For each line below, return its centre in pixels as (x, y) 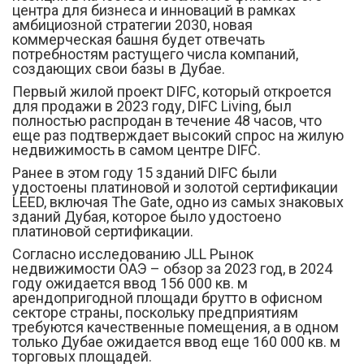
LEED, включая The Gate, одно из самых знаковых (178, 202)
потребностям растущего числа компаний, (155, 54)
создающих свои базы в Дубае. (119, 69)
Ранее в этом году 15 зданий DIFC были (145, 173)
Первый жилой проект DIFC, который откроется (172, 91)
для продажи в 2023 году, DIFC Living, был (152, 106)
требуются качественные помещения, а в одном (175, 327)
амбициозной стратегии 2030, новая (132, 25)
